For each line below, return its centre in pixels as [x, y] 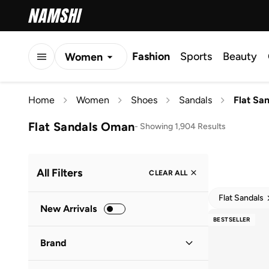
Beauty [240, 56]
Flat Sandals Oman [82, 126]
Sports [196, 56]
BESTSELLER [232, 219]
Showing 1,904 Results [183, 126]
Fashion [151, 56]
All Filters [59, 173]
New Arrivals [68, 209]
